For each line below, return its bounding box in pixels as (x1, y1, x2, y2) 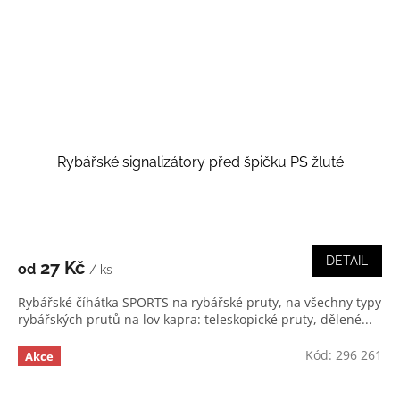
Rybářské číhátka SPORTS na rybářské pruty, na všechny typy (18, 293, 381, 311)
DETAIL (326, 253, 368, 268)
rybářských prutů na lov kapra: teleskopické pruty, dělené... (18, 310, 372, 328)
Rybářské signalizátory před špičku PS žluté (56, 153, 344, 171)
